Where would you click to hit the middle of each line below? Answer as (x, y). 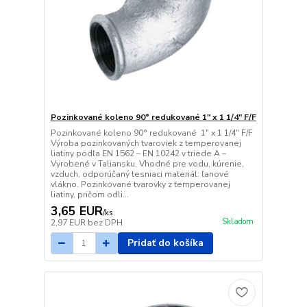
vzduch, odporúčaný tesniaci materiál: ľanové (139, 174)
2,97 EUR (69, 223)
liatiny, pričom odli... (89, 195)
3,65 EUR (76, 211)
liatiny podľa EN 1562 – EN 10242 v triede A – (138, 154)
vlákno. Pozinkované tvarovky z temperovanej (140, 185)
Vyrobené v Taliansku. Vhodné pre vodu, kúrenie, (147, 164)
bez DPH (105, 223)
